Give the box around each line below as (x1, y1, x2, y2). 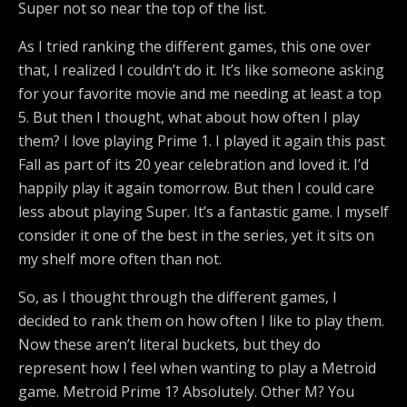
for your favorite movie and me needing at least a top (18, 84, 382, 104)
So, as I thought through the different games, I (18, 287, 337, 307)
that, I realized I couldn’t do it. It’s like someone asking (18, 60, 384, 80)
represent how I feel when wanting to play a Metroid (18, 358, 376, 378)
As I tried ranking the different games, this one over (18, 36, 371, 56)
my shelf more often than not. (18, 249, 222, 269)
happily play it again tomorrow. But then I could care (18, 178, 374, 198)
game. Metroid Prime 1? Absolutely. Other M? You (18, 382, 354, 402)
